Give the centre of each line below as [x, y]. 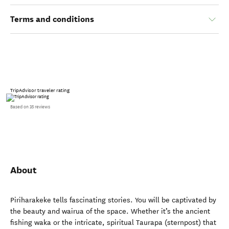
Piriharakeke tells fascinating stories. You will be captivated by [113, 200]
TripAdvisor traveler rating [40, 90]
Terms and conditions [52, 19]
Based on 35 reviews [30, 107]
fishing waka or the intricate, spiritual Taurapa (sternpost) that [113, 223]
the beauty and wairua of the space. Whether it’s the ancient [110, 211]
